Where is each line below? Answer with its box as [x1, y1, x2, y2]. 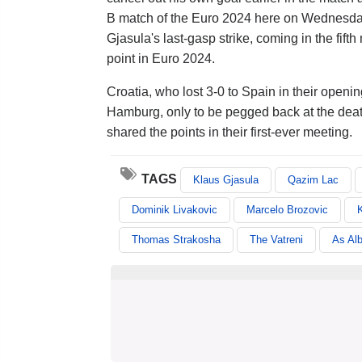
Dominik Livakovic [132, 204, 217, 216]
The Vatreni [250, 234, 303, 246]
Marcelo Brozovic [246, 204, 328, 216]
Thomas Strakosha [132, 234, 221, 246]
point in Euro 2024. [107, 52, 215, 65]
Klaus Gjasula [193, 174, 259, 186]
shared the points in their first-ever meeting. [107, 125, 352, 139]
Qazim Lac [288, 174, 339, 186]
